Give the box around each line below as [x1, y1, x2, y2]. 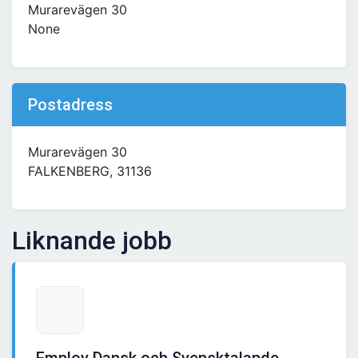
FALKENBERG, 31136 [28, 163, 152, 180]
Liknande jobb [12, 225, 172, 257]
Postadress [28, 95, 113, 115]
